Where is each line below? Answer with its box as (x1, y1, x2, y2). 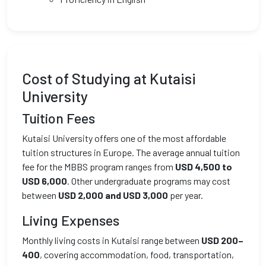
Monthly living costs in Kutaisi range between (22, 235, 201, 246)
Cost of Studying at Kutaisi (22, 69, 196, 87)
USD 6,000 (22, 175, 67, 186)
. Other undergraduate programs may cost (67, 175, 230, 186)
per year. (168, 189, 203, 201)
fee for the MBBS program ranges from (22, 161, 175, 172)
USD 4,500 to (175, 161, 232, 172)
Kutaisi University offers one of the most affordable (22, 132, 226, 144)
